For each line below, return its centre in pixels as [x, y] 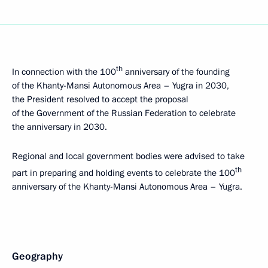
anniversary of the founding [176, 71]
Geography [37, 256]
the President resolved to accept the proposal [100, 99]
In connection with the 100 [64, 71]
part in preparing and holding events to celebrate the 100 [124, 173]
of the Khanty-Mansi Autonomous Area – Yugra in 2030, [121, 85]
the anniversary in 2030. [60, 127]
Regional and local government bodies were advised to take [128, 156]
